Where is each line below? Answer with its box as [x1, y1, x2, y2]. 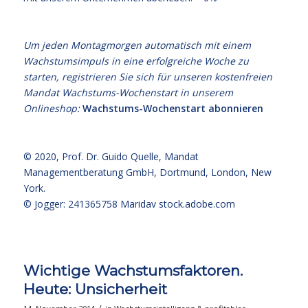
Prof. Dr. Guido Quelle [61, 150, 159, 164]
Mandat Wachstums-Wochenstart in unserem [23, 86, 233, 100]
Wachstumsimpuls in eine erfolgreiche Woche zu [23, 54, 249, 68]
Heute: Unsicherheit [23, 280, 167, 298]
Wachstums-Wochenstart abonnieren [82, 102, 263, 115]
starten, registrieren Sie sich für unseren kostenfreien [23, 70, 272, 84]
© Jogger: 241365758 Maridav [23, 197, 159, 211]
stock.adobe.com [158, 197, 235, 211]
